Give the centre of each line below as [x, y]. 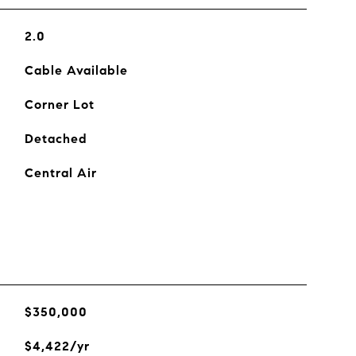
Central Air [60, 173]
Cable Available [76, 70]
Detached [56, 139]
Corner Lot [59, 104]
